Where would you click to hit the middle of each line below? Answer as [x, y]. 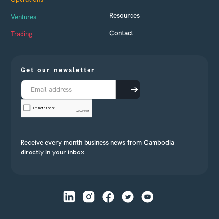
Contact [121, 33]
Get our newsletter [58, 70]
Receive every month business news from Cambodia [98, 142]
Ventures [24, 16]
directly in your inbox [53, 152]
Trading [22, 33]
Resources [125, 15]
